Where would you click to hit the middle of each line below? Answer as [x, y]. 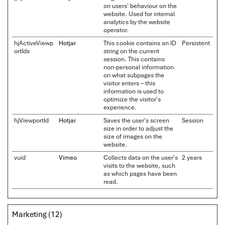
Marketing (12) [37, 214]
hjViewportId [31, 120]
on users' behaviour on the [140, 6]
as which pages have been [140, 174]
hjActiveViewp [34, 43]
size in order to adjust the [138, 128]
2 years [192, 157]
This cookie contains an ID [140, 43]
